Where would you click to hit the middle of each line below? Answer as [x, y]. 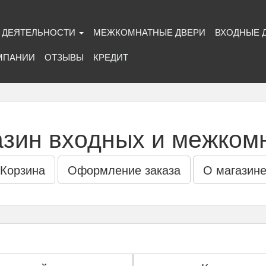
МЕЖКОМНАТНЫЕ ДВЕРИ [149, 32]
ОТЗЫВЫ [64, 57]
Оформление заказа [124, 170]
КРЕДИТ [110, 57]
